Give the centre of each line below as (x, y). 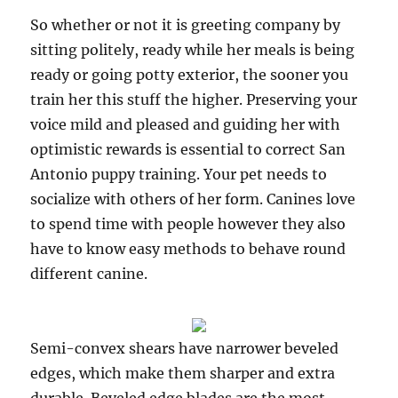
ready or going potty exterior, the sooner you (190, 75)
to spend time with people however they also (188, 224)
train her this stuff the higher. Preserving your (194, 99)
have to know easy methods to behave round (188, 249)
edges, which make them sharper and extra (183, 373)
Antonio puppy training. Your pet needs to (179, 174)
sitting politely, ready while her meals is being (193, 50)
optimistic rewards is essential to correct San (188, 149)
